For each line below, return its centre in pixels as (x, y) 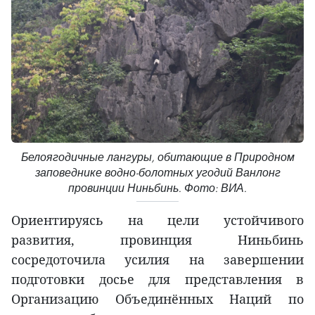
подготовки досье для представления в (157, 279)
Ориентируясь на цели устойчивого (157, 220)
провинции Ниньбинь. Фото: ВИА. (157, 188)
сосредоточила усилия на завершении (157, 259)
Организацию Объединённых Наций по (157, 298)
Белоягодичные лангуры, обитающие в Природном (157, 157)
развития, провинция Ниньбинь (157, 239)
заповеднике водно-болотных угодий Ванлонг (157, 172)
